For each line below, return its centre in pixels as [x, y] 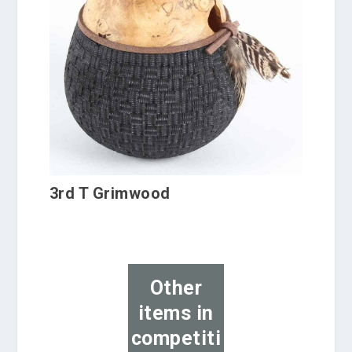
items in [176, 313]
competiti [176, 339]
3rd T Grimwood [110, 193]
